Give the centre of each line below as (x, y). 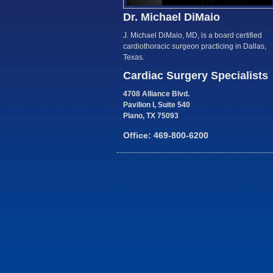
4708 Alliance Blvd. (156, 94)
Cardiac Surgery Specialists (196, 76)
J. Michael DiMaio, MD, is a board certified (193, 35)
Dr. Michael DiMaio (172, 17)
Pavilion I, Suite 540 (157, 105)
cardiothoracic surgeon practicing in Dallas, (195, 46)
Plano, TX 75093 (151, 116)
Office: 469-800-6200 (166, 136)
